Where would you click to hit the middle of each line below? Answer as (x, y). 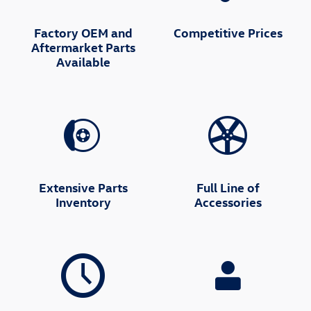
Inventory (83, 201)
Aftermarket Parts (83, 47)
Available (83, 61)
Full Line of (228, 187)
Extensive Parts (83, 187)
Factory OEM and (83, 32)
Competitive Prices (228, 32)
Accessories (228, 201)
